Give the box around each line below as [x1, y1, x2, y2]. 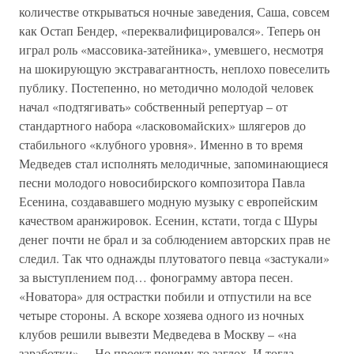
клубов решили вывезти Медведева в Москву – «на [19, 326, 296, 342]
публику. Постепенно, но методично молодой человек [19, 79, 314, 96]
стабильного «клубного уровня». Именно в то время [19, 136, 303, 153]
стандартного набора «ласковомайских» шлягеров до [19, 117, 306, 134]
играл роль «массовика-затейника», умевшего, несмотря [19, 41, 323, 58]
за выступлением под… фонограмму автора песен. [19, 269, 293, 285]
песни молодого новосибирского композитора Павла [19, 174, 305, 190]
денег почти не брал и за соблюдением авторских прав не [19, 231, 330, 247]
